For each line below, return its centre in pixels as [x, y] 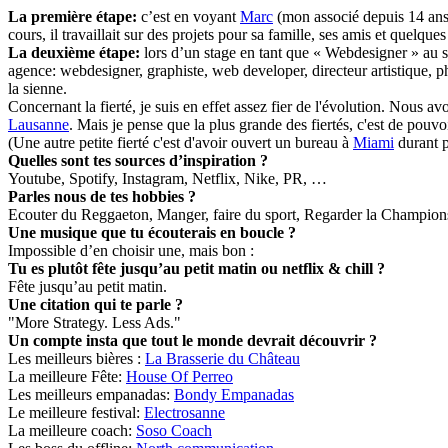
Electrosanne [184, 413]
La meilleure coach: [72, 431]
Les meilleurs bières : [76, 359]
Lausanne [38, 125]
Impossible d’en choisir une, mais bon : [131, 251]
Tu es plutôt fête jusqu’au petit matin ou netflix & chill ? [196, 269]
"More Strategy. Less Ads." [94, 323]
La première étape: [72, 17]
